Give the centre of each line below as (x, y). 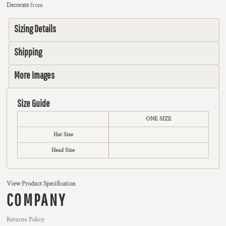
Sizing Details (35, 29)
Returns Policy (25, 220)
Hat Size (63, 134)
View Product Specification (41, 184)
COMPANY (37, 200)
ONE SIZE (159, 119)
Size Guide (34, 103)
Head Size (63, 150)
